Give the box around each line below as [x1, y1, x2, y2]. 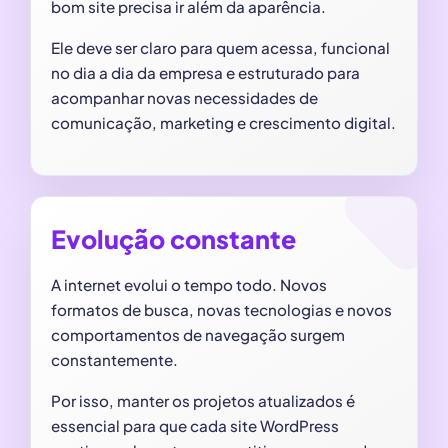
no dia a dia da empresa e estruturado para [51, 62, 360, 82]
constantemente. [51, 349, 178, 369]
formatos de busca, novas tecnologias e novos [51, 299, 392, 319]
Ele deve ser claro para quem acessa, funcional [51, 37, 390, 57]
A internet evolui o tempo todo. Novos [51, 274, 327, 294]
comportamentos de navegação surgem [51, 324, 345, 344]
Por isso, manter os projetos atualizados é [51, 390, 355, 410]
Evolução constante [51, 222, 296, 255]
